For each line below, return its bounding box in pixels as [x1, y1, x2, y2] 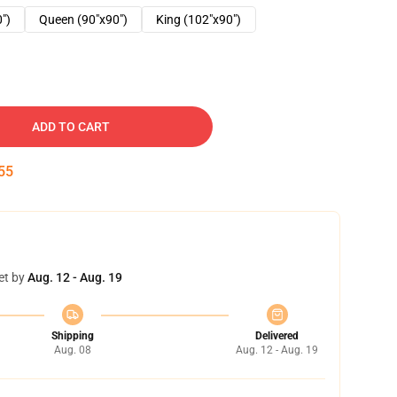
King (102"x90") [156, 12, 241, 27]
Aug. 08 [53, 344, 91, 356]
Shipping [51, 330, 94, 342]
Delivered [255, 330, 299, 342]
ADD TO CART [32, 120, 110, 134]
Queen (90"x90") [39, 12, 128, 27]
